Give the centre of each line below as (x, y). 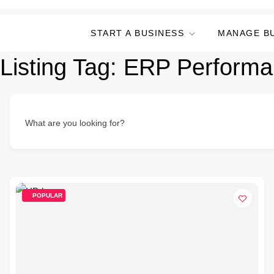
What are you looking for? (75, 123)
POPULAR (47, 195)
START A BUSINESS (137, 33)
